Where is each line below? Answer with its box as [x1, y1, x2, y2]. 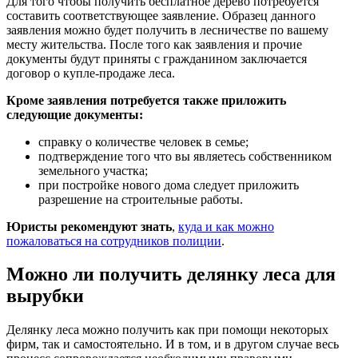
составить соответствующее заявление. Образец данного [6, 8, 316, 22]
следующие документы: [6, 107, 143, 121]
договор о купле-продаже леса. [6, 66, 175, 80]
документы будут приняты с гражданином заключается [6, 51, 307, 66]
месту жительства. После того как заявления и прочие [6, 37, 302, 51]
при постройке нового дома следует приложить [38, 177, 299, 192]
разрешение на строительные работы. [38, 192, 243, 206]
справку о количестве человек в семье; [38, 134, 249, 149]
